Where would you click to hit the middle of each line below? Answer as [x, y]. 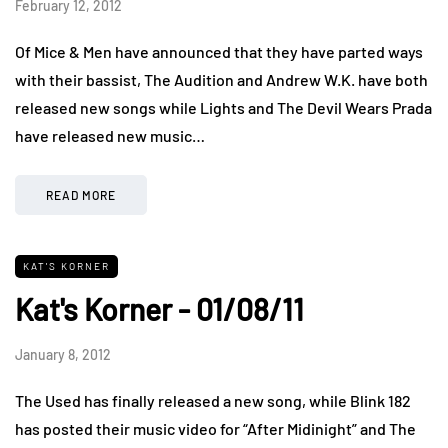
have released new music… [110, 135]
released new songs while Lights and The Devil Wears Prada [223, 107]
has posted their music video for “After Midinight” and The [215, 428]
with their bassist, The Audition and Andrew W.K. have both [221, 79]
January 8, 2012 [63, 354]
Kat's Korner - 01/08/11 [159, 308]
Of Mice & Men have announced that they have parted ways [219, 51]
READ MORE [81, 194]
